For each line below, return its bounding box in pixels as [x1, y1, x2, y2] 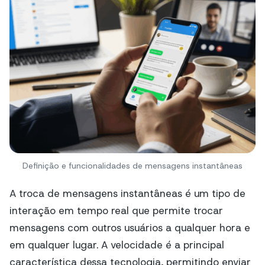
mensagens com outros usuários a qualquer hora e [9, 221, 250, 234]
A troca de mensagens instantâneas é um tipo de [9, 186, 245, 200]
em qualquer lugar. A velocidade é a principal [9, 238, 224, 251]
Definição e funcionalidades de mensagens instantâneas [22, 160, 243, 171]
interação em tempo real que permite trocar [9, 203, 223, 217]
